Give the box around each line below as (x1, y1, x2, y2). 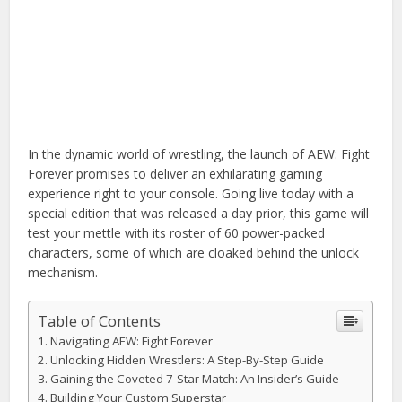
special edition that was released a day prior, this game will (28, 204, 370, 222)
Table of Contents (38, 310, 162, 331)
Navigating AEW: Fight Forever (49, 332, 213, 349)
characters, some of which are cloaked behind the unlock (28, 243, 360, 261)
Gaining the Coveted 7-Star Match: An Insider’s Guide (49, 370, 339, 387)
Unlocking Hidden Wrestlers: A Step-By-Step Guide (49, 351, 324, 368)
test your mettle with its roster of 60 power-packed (28, 223, 326, 241)
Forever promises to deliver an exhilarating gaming (28, 164, 323, 182)
